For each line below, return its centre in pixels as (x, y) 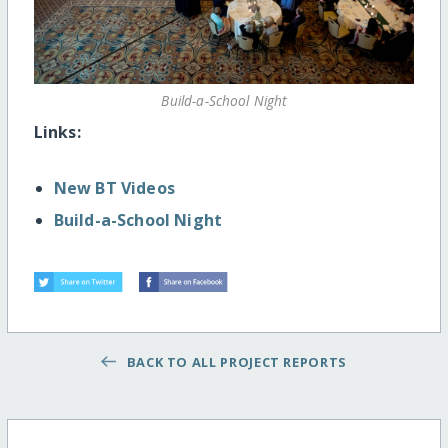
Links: (57, 132)
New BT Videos (114, 188)
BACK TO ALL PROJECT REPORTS (233, 361)
